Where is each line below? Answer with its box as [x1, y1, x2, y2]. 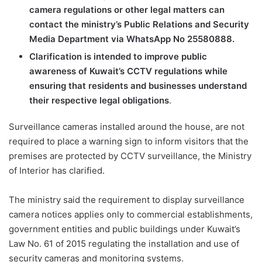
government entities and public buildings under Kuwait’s [9, 223, 240, 235]
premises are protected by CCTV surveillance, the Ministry [9, 150, 251, 161]
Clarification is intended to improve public [29, 50, 207, 62]
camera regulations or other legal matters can [29, 4, 225, 15]
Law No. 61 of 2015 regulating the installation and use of [9, 237, 239, 249]
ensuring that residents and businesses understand [29, 80, 247, 91]
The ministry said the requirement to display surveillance [9, 194, 244, 205]
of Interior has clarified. [9, 164, 105, 176]
